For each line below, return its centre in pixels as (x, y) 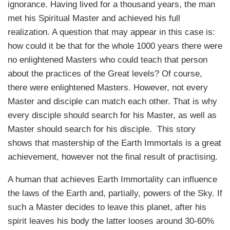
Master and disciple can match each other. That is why (112, 102)
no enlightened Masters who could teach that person (108, 60)
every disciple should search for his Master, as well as (112, 116)
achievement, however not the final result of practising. (113, 157)
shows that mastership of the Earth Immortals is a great (114, 143)
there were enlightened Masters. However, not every (108, 88)
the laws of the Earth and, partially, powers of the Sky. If (115, 194)
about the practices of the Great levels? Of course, (105, 74)
